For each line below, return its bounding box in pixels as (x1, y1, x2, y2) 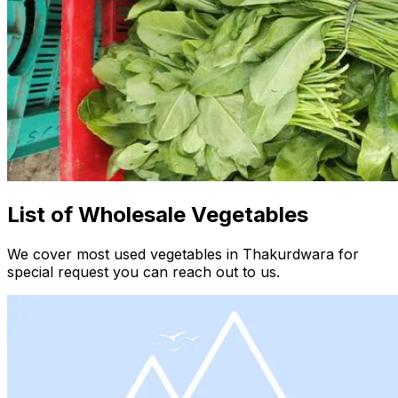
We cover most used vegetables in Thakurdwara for (7, 245, 359, 264)
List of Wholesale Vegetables (7, 202, 308, 228)
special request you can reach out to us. (7, 263, 280, 282)
